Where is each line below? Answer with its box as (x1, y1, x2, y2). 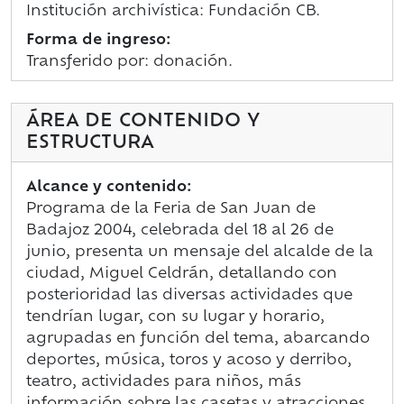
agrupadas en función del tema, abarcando (26, 332, 370, 347)
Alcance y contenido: (26, 180, 191, 196)
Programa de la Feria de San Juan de (26, 202, 316, 217)
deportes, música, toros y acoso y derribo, (26, 353, 352, 369)
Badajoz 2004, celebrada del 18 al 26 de (26, 224, 334, 239)
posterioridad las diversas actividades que (26, 289, 353, 304)
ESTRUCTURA (26, 134, 154, 153)
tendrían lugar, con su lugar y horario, (26, 310, 325, 326)
